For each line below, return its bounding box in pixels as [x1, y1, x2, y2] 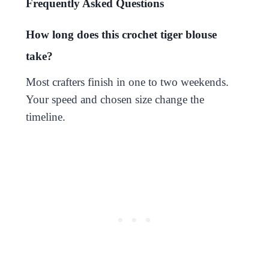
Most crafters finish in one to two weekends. [25, 75, 229, 88]
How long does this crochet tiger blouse [25, 28, 217, 41]
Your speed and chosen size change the [25, 92, 204, 106]
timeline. [25, 110, 65, 123]
